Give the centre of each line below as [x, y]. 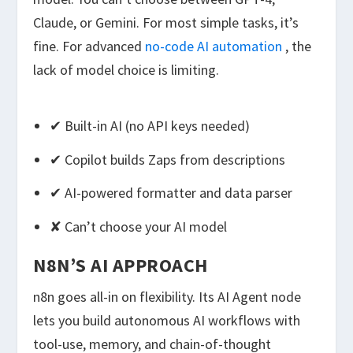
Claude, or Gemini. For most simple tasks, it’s [166, 22]
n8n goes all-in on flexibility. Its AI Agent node [167, 296]
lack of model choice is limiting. [126, 69]
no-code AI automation [214, 46]
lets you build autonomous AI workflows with [167, 320]
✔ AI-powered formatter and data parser [171, 193]
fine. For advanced [89, 46]
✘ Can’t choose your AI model [138, 226]
